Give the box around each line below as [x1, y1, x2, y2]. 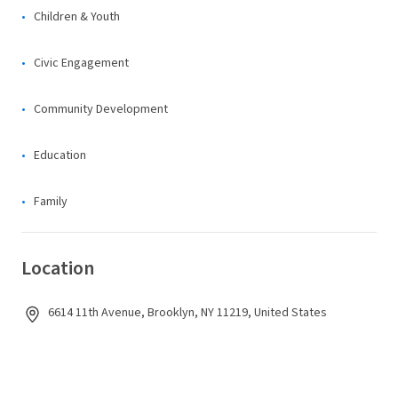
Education [34, 147, 86, 164]
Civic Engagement [34, 54, 129, 72]
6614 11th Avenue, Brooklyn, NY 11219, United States [48, 304, 327, 322]
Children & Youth [34, 8, 120, 26]
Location [21, 254, 94, 283]
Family [34, 193, 68, 211]
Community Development [34, 100, 168, 118]
